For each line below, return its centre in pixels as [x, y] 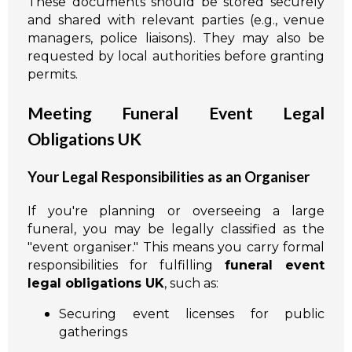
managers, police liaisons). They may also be [176, 38]
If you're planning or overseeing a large [176, 211]
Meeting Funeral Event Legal [176, 114]
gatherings [93, 332]
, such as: [191, 283]
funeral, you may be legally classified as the [176, 229]
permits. [53, 75]
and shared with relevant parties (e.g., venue [176, 20]
